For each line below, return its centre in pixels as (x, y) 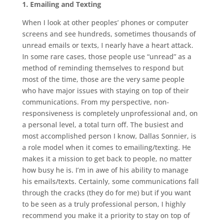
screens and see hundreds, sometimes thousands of (109, 34)
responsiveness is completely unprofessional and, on (110, 113)
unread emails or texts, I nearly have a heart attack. (108, 45)
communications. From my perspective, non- (95, 102)
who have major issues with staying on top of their (105, 91)
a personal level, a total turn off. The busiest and (103, 125)
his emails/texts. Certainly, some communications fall (110, 182)
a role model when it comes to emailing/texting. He (106, 147)
